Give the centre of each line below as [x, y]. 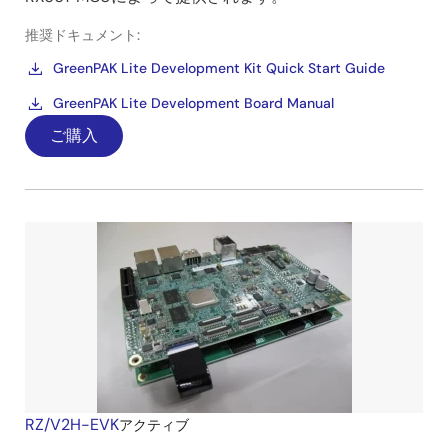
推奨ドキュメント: [82, 35]
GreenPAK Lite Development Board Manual [193, 103]
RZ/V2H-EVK [72, 425]
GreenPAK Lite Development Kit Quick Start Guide [219, 68]
